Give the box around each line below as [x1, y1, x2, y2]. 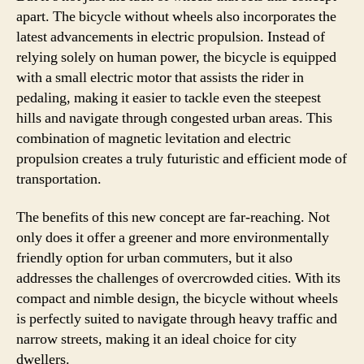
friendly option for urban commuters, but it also [16, 249, 292, 267]
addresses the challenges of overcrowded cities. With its [16, 269, 340, 288]
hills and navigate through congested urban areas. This [16, 108, 332, 128]
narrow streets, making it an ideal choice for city [16, 330, 297, 349]
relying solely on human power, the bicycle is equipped [16, 47, 336, 67]
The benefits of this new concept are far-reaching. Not [16, 208, 330, 227]
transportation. [16, 169, 102, 188]
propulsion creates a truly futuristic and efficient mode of [16, 149, 347, 168]
